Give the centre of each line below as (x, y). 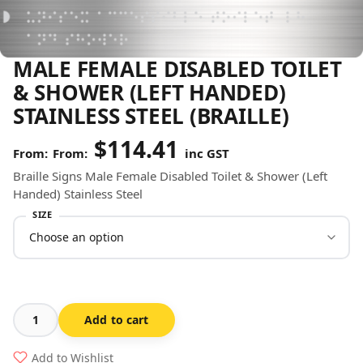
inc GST (205, 153)
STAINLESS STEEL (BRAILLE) (151, 115)
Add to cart (117, 319)
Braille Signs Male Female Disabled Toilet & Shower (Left (170, 175)
